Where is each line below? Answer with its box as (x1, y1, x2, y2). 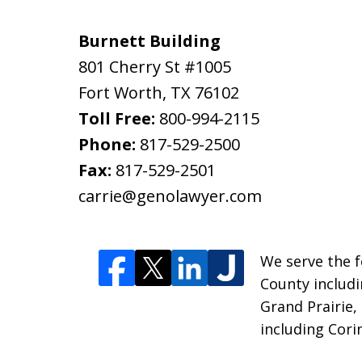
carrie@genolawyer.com (78, 184, 262, 207)
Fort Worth (78, 81, 162, 103)
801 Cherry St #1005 (78, 55, 231, 78)
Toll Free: (78, 107, 159, 129)
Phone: (78, 133, 140, 155)
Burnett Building (78, 29, 221, 52)
